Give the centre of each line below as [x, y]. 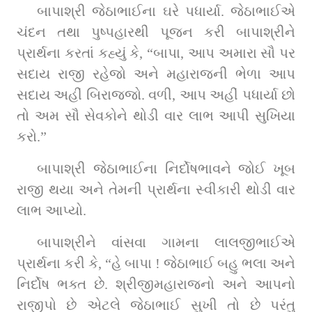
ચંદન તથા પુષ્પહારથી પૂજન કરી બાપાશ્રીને [156, 32]
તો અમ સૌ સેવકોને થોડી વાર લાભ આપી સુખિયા [156, 115]
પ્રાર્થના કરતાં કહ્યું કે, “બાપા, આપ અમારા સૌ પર [156, 53]
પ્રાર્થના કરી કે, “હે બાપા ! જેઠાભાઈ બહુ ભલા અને [156, 263]
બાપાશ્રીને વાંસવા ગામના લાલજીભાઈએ [166, 242]
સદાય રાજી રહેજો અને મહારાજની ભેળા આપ [156, 73]
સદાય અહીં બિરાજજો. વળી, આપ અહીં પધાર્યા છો [156, 94]
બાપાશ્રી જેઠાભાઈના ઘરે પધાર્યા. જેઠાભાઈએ [166, 11]
